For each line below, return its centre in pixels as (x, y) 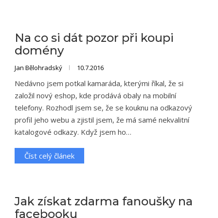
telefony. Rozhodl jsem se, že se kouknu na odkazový (103, 108)
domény (39, 50)
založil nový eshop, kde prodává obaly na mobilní (95, 95)
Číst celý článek (49, 156)
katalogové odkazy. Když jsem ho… (73, 132)
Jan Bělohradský (39, 68)
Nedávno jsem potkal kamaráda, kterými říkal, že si (99, 83)
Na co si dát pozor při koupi (94, 38)
